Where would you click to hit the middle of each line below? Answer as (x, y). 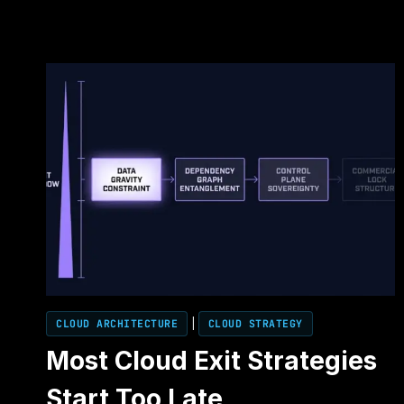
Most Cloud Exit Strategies (211, 361)
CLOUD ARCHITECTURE (117, 324)
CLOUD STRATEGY (255, 324)
